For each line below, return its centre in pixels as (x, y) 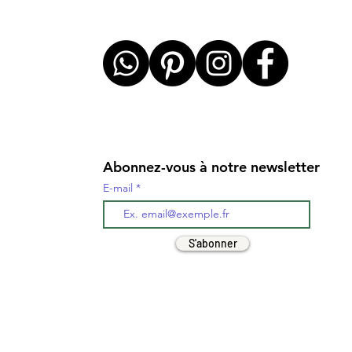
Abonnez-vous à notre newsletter (213, 167)
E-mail (119, 187)
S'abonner (213, 243)
